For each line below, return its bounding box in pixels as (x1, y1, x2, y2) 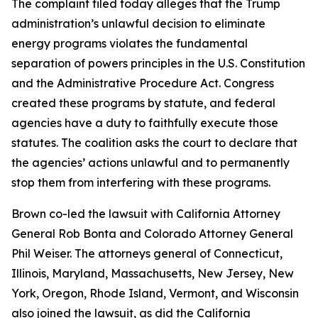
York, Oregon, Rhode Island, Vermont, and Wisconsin (11, 286, 299, 300)
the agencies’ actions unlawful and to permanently (11, 155, 290, 170)
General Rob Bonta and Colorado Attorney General (11, 226, 293, 241)
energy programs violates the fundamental (11, 36, 248, 50)
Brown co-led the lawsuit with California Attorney (11, 207, 280, 221)
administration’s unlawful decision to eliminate (11, 16, 265, 31)
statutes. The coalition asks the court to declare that (11, 136, 297, 150)
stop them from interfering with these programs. (11, 175, 273, 190)
